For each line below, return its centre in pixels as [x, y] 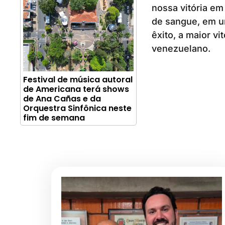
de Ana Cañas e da [62, 99]
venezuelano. [181, 48]
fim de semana [54, 118]
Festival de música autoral [78, 80]
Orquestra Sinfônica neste [77, 108]
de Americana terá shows [76, 89]
